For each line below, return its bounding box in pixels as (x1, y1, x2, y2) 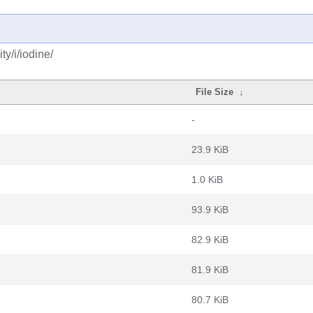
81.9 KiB (191, 264, 228, 275)
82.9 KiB (191, 234, 228, 245)
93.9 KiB (191, 204, 228, 215)
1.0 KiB (191, 174, 223, 185)
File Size (196, 87, 234, 97)
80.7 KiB (191, 294, 228, 305)
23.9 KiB (191, 144, 228, 155)
